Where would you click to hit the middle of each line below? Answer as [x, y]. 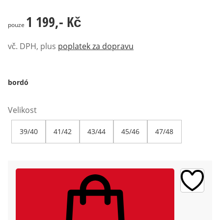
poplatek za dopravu [96, 46]
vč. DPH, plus [32, 46]
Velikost [22, 110]
